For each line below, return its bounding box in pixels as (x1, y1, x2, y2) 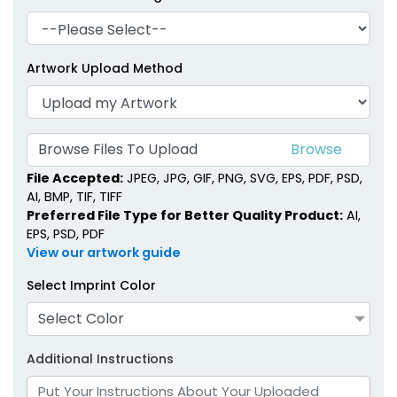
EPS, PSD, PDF (27, 224, 105, 243)
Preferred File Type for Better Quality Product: (27, 206, 343, 224)
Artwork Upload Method (27, 59, 183, 78)
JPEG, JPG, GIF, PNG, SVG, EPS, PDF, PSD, (123, 168, 362, 187)
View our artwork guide (27, 243, 181, 261)
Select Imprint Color (27, 276, 156, 294)
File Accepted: (27, 168, 123, 187)
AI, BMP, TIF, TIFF (27, 187, 122, 206)
